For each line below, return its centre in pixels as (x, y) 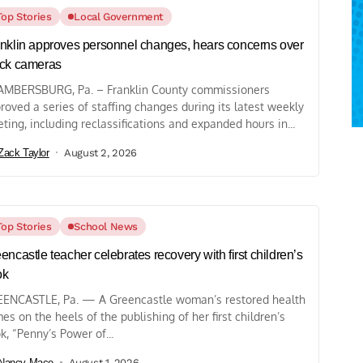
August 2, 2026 (100, 152)
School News (106, 227)
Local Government (119, 17)
